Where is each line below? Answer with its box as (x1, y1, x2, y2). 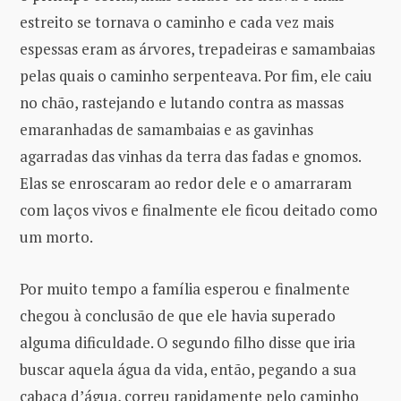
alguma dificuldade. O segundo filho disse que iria (20, 331, 355, 353)
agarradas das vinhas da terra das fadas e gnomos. (20, 145, 361, 166)
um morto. (20, 226, 93, 247)
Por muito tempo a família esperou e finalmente (20, 277, 350, 299)
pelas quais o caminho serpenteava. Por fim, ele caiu (20, 64, 372, 86)
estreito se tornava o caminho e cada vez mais (20, 11, 334, 32)
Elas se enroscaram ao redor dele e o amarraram (20, 172, 352, 193)
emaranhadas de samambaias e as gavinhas (20, 118, 313, 140)
